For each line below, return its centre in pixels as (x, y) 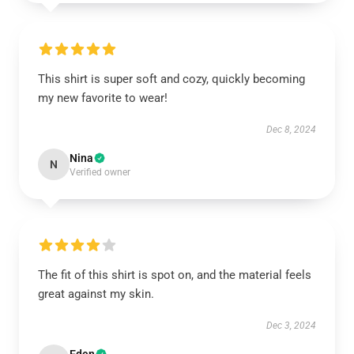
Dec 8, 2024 (291, 130)
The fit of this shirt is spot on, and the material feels (175, 275)
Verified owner (100, 172)
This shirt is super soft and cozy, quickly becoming (171, 79)
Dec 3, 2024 (291, 326)
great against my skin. (96, 294)
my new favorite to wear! (103, 98)
